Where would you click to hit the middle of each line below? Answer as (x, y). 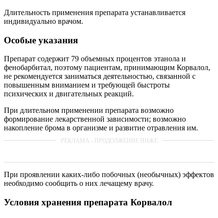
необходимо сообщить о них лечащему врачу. (79, 183)
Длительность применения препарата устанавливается (95, 12)
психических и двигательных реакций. (69, 94)
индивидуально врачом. (44, 21)
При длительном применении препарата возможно (89, 110)
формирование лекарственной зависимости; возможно (95, 119)
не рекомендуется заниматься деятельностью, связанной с (100, 76)
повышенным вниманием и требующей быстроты (87, 85)
